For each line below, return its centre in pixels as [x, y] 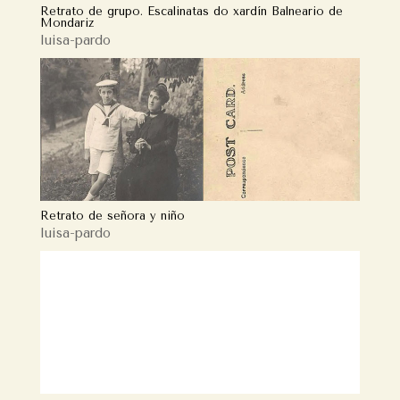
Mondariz [67, 22]
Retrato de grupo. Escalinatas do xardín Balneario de [191, 11]
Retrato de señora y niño [112, 215]
